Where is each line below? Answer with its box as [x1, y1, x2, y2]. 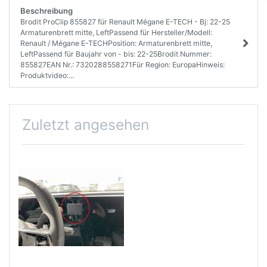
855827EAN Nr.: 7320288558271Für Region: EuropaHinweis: [20, 60, 225, 69]
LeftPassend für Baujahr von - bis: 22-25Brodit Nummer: [20, 49, 212, 58]
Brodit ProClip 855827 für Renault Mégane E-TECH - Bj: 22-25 [20, 17, 230, 26]
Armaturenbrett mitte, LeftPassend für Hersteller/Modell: [20, 27, 212, 37]
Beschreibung [20, 5, 73, 15]
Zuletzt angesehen [22, 115, 149, 133]
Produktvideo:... [20, 70, 74, 80]
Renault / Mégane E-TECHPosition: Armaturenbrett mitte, [20, 38, 212, 48]
